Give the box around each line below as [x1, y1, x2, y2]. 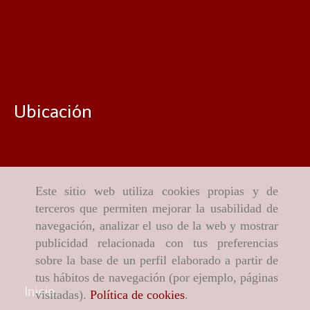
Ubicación [14, 101, 92, 123]
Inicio [24, 284, 55, 300]
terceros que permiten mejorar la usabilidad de [35, 201, 278, 216]
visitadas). [35, 288, 90, 302]
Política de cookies [90, 288, 185, 302]
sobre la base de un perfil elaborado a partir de [35, 253, 278, 268]
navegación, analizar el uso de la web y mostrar [35, 219, 278, 233]
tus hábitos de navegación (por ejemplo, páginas [35, 271, 278, 285]
